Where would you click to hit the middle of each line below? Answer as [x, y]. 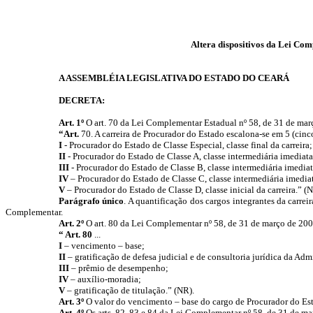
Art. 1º [71, 123]
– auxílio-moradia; [104, 279]
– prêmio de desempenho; [118, 268]
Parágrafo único [91, 201]
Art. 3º [71, 301]
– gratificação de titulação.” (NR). [130, 290]
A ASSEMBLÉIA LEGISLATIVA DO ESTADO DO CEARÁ [174, 78]
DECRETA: [81, 100]
